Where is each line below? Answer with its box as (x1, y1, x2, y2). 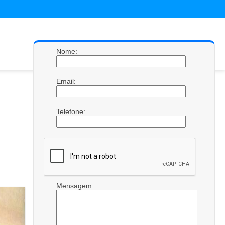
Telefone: (56, 107, 87, 116)
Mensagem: (56, 182, 96, 190)
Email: (56, 77, 78, 85)
